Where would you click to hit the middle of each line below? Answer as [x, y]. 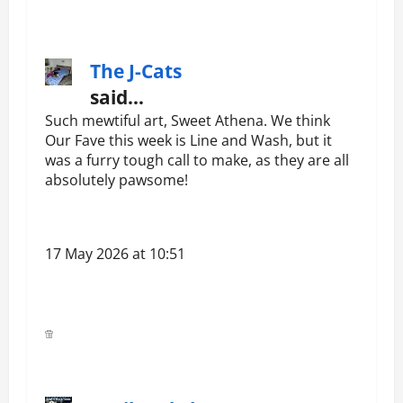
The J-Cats [136, 72]
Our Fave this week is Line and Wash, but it [188, 141]
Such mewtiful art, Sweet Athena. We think [188, 121]
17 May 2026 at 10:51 [115, 254]
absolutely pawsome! [116, 180]
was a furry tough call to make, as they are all [197, 161]
